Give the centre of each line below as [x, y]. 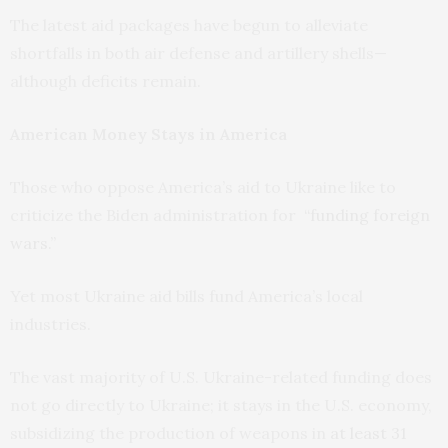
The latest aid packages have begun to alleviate [189, 25]
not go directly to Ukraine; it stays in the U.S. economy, [221, 405]
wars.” [33, 243]
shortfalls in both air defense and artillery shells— [198, 53]
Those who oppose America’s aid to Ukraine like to [203, 187]
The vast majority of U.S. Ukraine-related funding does [221, 377]
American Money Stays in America [148, 134]
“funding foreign [367, 215]
